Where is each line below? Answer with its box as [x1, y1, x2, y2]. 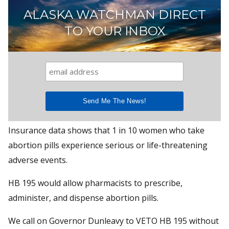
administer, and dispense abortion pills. [8, 192, 158, 203]
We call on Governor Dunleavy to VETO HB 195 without [8, 215, 219, 226]
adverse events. [8, 154, 67, 166]
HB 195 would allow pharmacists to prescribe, [8, 177, 182, 189]
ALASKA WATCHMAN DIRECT [23, 7, 206, 22]
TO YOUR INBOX [64, 23, 165, 38]
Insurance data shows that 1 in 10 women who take [8, 124, 204, 136]
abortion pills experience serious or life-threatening [8, 139, 208, 151]
